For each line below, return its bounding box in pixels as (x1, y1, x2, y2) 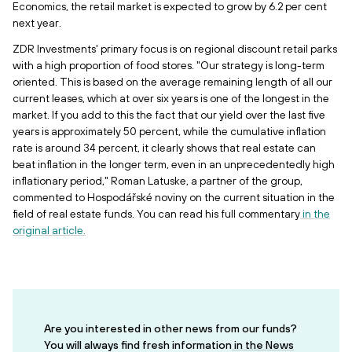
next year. (13, 16, 61, 29)
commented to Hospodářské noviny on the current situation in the (13, 191, 335, 203)
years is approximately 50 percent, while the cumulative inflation (13, 125, 326, 137)
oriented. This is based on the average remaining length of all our (13, 75, 332, 88)
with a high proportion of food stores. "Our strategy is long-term (13, 59, 324, 71)
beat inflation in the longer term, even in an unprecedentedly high (13, 158, 335, 170)
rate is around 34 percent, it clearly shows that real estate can (13, 141, 316, 154)
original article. (13, 224, 86, 236)
